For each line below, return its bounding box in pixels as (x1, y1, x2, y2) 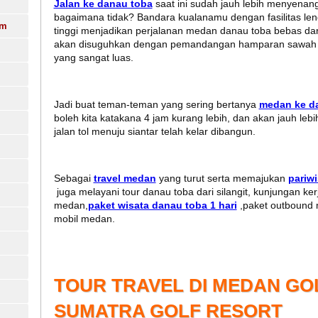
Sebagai (53, 172, 94, 185)
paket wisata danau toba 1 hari (87, 199, 237, 212)
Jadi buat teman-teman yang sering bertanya (53, 99, 259, 111)
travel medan (93, 172, 156, 185)
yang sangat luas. (53, 52, 133, 64)
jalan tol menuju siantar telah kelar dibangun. (53, 126, 256, 138)
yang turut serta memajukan (155, 172, 288, 185)
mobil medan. (53, 213, 115, 225)
